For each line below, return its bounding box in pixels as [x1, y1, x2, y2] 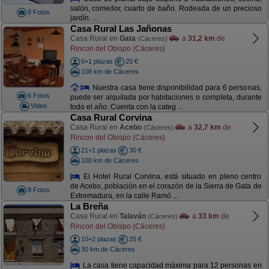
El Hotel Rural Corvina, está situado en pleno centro [80, 172, 262, 181]
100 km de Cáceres [80, 156, 139, 164]
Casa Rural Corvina [70, 112, 152, 122]
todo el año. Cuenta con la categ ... [70, 103, 183, 112]
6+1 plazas [80, 58, 113, 65]
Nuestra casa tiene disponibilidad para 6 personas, [90, 83, 262, 92]
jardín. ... [70, 14, 98, 23]
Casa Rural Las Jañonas [70, 23, 172, 34]
